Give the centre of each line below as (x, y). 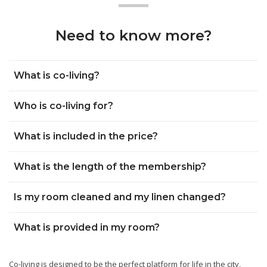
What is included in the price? (86, 136)
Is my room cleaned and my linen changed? (120, 197)
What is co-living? (57, 75)
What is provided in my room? (87, 227)
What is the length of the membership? (110, 166)
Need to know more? (133, 35)
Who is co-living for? (63, 105)
